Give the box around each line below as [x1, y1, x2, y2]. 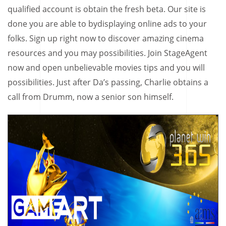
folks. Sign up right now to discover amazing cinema [8, 32, 204, 44]
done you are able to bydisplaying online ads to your [8, 18, 207, 29]
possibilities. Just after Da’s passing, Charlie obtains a [8, 76, 208, 88]
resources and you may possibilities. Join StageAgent [8, 47, 207, 59]
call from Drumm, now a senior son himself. [8, 91, 174, 102]
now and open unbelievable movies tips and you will [8, 62, 205, 73]
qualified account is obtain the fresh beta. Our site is [8, 3, 206, 15]
